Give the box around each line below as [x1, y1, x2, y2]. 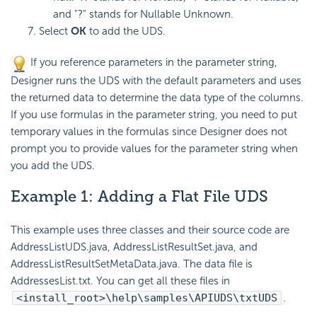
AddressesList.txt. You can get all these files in [11, 274, 230, 287]
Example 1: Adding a [11, 186, 171, 206]
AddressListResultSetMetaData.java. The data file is [11, 257, 253, 270]
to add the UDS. [86, 25, 166, 38]
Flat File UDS [171, 186, 268, 206]
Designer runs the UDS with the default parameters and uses [11, 74, 301, 87]
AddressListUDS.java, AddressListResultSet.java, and [11, 240, 258, 253]
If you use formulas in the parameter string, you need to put [11, 108, 297, 121]
